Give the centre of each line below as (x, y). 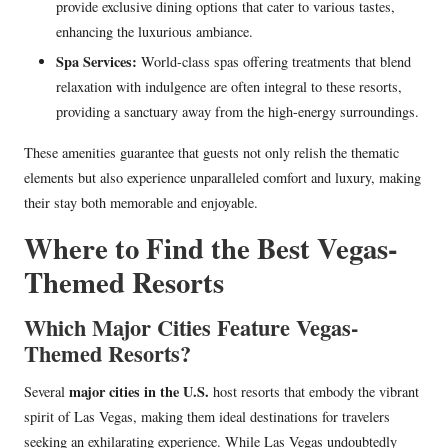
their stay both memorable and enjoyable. (141, 202)
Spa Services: (96, 61)
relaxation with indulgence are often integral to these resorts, (229, 86)
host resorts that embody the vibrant (314, 391)
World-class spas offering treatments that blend (274, 61)
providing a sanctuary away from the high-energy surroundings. (237, 111)
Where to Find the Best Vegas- (211, 247)
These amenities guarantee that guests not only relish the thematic (211, 152)
